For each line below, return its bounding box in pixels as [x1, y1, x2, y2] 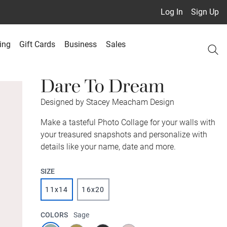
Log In [161, 7, 183, 17]
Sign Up [191, 7, 219, 17]
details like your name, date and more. [41, 142, 176, 152]
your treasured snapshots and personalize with [41, 130, 207, 139]
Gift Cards [19, 40, 56, 49]
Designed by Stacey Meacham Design [41, 97, 174, 107]
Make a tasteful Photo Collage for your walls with [41, 118, 215, 127]
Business [64, 40, 97, 49]
